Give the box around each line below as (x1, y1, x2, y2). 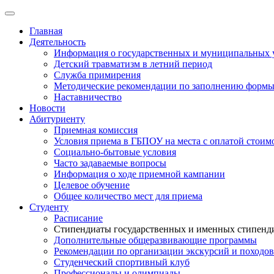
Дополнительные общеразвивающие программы (54, 235, 257, 245)
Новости (29, 103, 65, 113)
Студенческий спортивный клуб (54, 257, 190, 267)
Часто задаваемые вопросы (54, 158, 166, 168)
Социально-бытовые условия (54, 147, 176, 157)
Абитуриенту (29, 114, 85, 124)
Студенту (29, 202, 68, 212)
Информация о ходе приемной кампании (54, 169, 225, 179)
